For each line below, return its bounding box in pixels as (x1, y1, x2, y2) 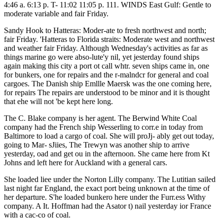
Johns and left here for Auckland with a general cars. (4, 158, 167, 167)
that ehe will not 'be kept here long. (4, 97, 113, 106)
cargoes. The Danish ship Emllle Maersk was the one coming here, (4, 79, 212, 88)
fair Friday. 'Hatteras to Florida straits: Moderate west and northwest (4, 35, 215, 43)
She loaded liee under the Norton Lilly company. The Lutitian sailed (4, 175, 216, 184)
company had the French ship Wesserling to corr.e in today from (4, 122, 203, 131)
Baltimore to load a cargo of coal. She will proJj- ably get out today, (4, 131, 214, 140)
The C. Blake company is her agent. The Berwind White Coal (4, 113, 197, 122)
